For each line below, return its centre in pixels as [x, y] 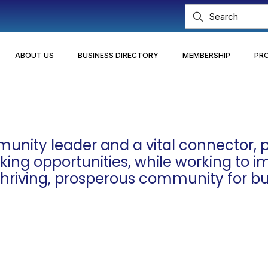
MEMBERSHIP [206, 55]
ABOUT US [34, 55]
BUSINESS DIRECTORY [118, 55]
